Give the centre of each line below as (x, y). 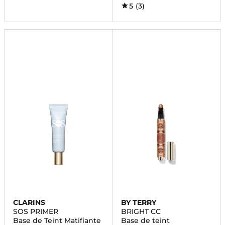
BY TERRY (138, 202)
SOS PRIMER (35, 211)
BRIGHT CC (141, 211)
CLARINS (29, 202)
